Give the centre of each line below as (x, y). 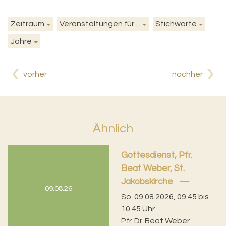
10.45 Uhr (138, 209)
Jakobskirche (148, 181)
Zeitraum (27, 24)
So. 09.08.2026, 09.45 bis (165, 197)
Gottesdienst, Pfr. (157, 155)
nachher (187, 74)
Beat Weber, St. (153, 168)
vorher (35, 74)
